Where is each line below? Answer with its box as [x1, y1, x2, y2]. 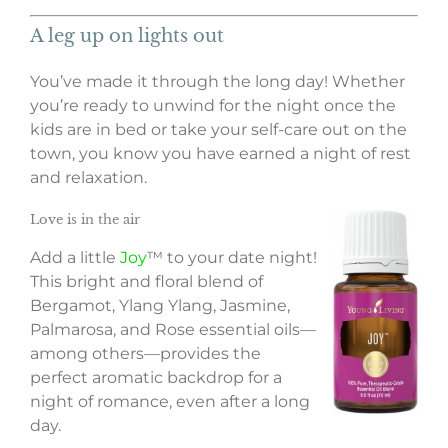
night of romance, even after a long [30, 392, 310, 412]
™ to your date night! [147, 248, 317, 268]
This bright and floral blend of [30, 272, 263, 292]
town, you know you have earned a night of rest [30, 144, 411, 164]
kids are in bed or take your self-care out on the [30, 120, 407, 140]
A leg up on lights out [30, 25, 224, 48]
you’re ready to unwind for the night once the [30, 96, 396, 116]
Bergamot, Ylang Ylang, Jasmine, [30, 296, 290, 316]
